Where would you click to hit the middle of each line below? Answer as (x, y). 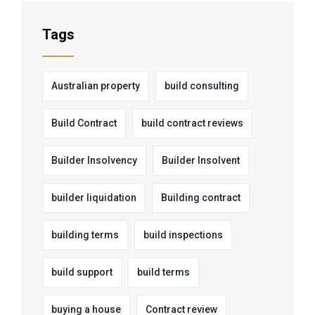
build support (82, 272)
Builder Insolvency (94, 161)
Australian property (96, 86)
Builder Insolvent (201, 161)
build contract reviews (192, 123)
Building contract (201, 198)
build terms (163, 272)
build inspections (183, 235)
